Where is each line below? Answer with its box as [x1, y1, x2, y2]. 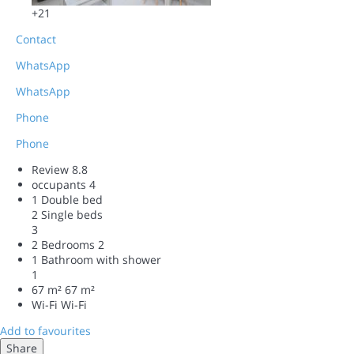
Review [32, 161, 69, 177]
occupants [32, 176, 86, 192]
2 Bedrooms [32, 236, 95, 252]
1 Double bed [32, 191, 103, 207]
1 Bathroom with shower [32, 251, 161, 267]
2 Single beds [32, 206, 103, 222]
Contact [16, 31, 56, 47]
